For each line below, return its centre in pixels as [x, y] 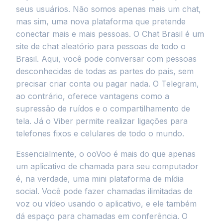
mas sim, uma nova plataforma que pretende [101, 21]
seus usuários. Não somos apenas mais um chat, [109, 9]
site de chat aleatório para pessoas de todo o [101, 46]
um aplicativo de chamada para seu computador [107, 166]
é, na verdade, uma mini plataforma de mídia [100, 179]
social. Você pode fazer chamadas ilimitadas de [104, 191]
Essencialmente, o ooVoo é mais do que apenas [106, 154]
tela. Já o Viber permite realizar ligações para [102, 121]
